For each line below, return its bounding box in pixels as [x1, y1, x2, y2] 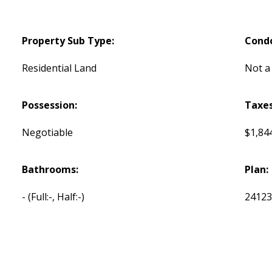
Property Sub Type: [22, 33, 115, 47]
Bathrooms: [22, 162, 79, 176]
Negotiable [22, 125, 73, 139]
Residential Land [22, 61, 97, 75]
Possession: [22, 98, 78, 112]
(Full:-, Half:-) [28, 189, 85, 203]
